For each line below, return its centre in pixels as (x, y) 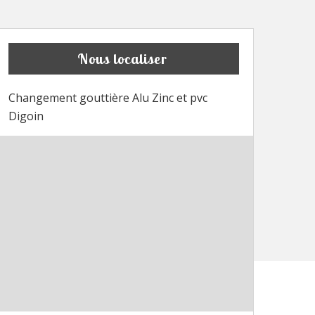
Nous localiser (122, 59)
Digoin (26, 116)
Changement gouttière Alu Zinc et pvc (108, 98)
